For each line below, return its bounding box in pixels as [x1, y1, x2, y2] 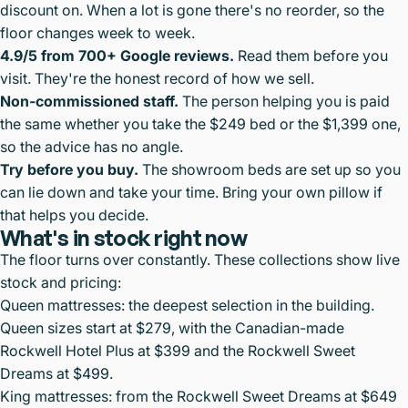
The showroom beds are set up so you [138, 159, 401, 178]
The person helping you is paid [178, 91, 390, 110]
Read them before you [234, 46, 388, 65]
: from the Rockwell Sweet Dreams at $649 [108, 386, 397, 405]
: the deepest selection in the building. [121, 295, 374, 314]
